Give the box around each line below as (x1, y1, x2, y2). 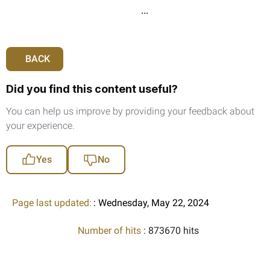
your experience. (6, 119, 75, 131)
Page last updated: (12, 196, 92, 209)
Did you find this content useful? (6, 82, 178, 95)
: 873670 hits (143, 224, 199, 236)
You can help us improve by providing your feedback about (6, 105, 254, 117)
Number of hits (77, 224, 143, 236)
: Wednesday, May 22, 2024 (93, 196, 209, 209)
